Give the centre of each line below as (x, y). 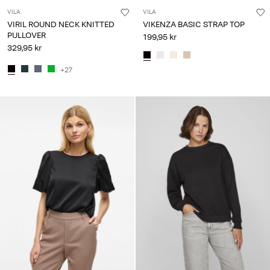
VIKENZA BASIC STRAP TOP (194, 24)
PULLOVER (27, 35)
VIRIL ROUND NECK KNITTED (61, 24)
